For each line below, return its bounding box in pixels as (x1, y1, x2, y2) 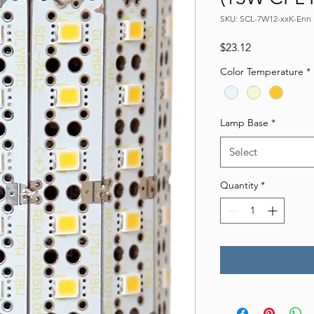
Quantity (220, 178, 258, 191)
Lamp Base (220, 116, 268, 129)
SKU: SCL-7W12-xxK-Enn (220, 13, 311, 24)
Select (229, 144, 257, 158)
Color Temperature (220, 64, 303, 78)
